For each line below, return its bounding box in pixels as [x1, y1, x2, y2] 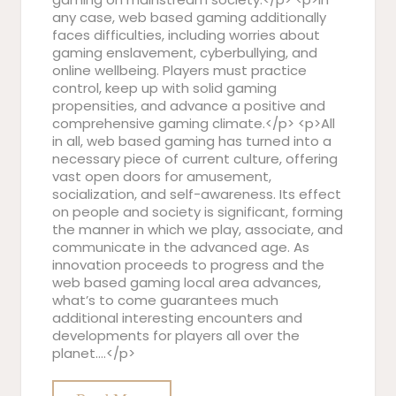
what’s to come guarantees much [52, 291, 278, 309]
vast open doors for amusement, [52, 167, 271, 186]
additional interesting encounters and [52, 308, 302, 327]
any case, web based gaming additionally [52, 8, 326, 27]
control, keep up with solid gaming [52, 79, 277, 97]
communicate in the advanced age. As [52, 238, 309, 256]
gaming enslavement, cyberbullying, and [52, 43, 317, 62]
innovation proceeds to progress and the [52, 255, 324, 274]
